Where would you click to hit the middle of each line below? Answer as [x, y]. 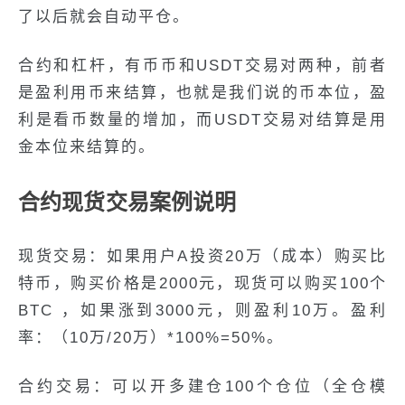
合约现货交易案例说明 [127, 202]
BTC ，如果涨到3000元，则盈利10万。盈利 [202, 311]
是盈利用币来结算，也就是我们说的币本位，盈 [202, 93]
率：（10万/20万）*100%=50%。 [151, 338]
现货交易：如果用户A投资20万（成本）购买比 [202, 256]
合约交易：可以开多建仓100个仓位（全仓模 [202, 386]
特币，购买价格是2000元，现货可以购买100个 [202, 283]
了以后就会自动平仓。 [104, 17]
